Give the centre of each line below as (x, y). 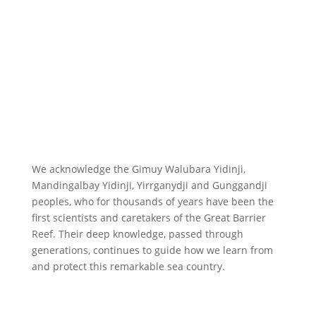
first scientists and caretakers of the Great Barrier (148, 218)
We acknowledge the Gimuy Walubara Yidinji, (138, 169)
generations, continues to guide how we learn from (152, 250)
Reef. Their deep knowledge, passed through (137, 234)
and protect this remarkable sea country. (128, 267)
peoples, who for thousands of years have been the (152, 202)
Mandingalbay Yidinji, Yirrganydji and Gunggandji (149, 186)
